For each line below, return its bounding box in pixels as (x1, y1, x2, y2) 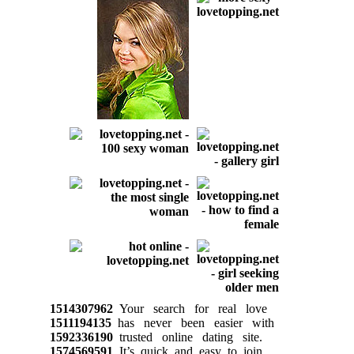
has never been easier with (111, 315, 274, 330)
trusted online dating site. (112, 330, 262, 344)
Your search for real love (112, 301, 267, 315)
